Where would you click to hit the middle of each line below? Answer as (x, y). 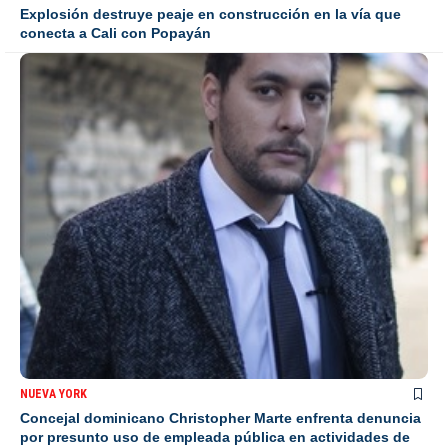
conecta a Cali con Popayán (115, 32)
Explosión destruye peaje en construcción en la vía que (210, 13)
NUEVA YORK (53, 393)
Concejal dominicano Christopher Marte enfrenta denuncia (220, 417)
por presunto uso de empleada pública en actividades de (215, 436)
